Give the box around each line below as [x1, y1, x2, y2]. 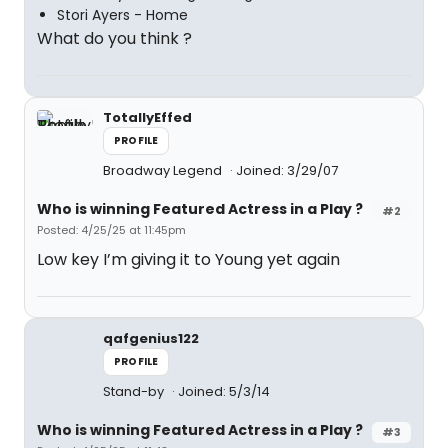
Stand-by [103, 382, 167, 401]
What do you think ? [37, 27, 192, 50]
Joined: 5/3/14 [178, 382, 270, 401]
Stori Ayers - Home [57, 5, 188, 25]
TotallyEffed [103, 108, 192, 127]
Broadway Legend [103, 161, 225, 180]
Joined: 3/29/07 [236, 161, 338, 180]
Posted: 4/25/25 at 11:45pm [37, 222, 186, 238]
